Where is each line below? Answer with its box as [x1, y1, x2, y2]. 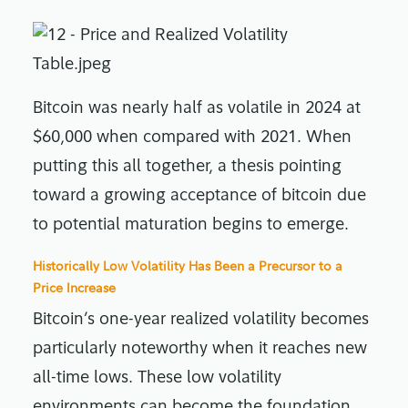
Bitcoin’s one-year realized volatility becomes [33, 311, 369, 330]
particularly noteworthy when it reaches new [33, 341, 367, 359]
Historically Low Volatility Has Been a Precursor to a [33, 257, 342, 275]
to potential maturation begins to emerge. [33, 217, 349, 235]
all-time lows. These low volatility [33, 370, 281, 388]
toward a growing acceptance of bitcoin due [33, 188, 366, 206]
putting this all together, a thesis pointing [33, 158, 342, 177]
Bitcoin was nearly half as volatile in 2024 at [33, 100, 361, 118]
